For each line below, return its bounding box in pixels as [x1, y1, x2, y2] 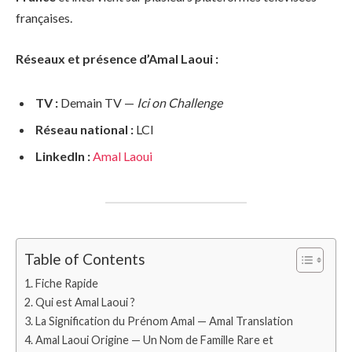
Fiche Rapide [35, 277, 98, 291]
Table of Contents [24, 250, 145, 269]
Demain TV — [58, 94, 137, 110]
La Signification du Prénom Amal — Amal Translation [35, 314, 293, 328]
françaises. [16, 10, 72, 26]
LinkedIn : [35, 148, 90, 163]
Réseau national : [35, 121, 134, 137]
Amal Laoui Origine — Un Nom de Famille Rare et [35, 333, 273, 347]
